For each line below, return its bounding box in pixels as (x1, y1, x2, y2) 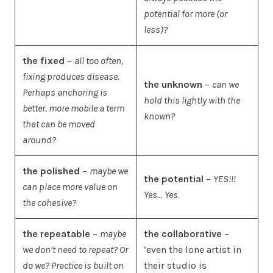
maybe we (90, 165, 128, 177)
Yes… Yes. (144, 189, 180, 201)
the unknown (144, 79, 202, 91)
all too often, (74, 55, 123, 67)
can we (212, 79, 239, 91)
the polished (23, 165, 80, 177)
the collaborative (144, 228, 222, 240)
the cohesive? (23, 197, 76, 209)
